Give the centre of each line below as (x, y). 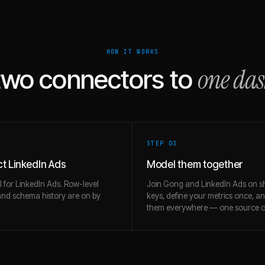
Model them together (195, 164)
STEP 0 (160, 143)
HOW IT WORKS (132, 52)
